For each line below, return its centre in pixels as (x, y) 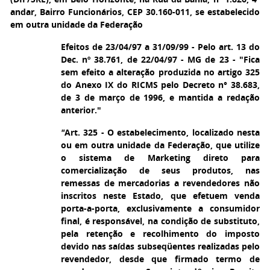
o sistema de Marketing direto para (160, 158)
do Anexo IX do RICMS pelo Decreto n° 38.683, (160, 85)
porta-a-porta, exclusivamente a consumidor (160, 208)
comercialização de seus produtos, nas (160, 170)
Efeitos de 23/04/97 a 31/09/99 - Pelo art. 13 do (160, 47)
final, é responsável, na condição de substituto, (160, 221)
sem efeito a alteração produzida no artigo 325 (160, 72)
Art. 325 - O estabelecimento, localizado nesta (162, 132)
